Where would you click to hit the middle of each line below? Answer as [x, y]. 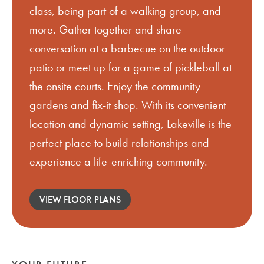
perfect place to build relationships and [119, 143]
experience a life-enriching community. [120, 162]
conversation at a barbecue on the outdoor [127, 49]
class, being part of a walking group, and [125, 11]
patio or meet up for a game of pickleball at [131, 67]
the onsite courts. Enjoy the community [115, 86]
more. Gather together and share [105, 30]
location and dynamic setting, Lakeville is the [131, 124]
